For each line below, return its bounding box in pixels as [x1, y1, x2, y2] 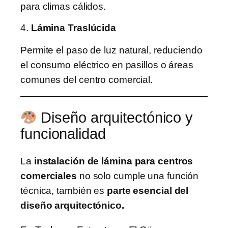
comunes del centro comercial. [20, 74, 153, 85]
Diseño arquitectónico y [37, 109, 193, 126]
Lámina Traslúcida [31, 22, 117, 34]
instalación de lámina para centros [34, 156, 193, 167]
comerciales [20, 170, 77, 182]
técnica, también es [20, 185, 107, 196]
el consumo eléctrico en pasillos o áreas [20, 59, 193, 70]
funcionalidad [20, 125, 106, 142]
